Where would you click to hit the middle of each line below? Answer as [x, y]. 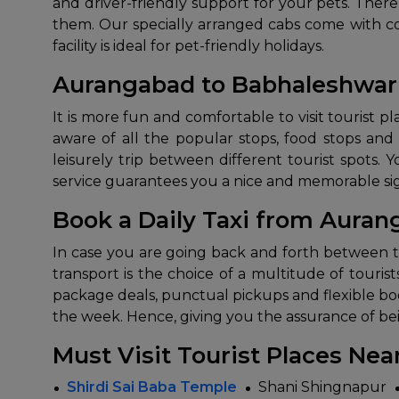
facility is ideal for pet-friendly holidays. [188, 46]
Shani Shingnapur [322, 387]
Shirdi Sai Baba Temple [152, 387]
